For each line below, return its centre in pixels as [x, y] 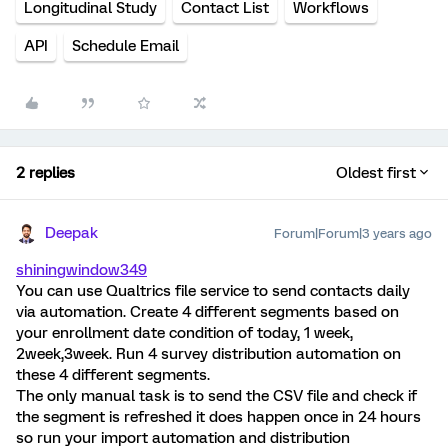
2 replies [45, 173]
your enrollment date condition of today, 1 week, [184, 333]
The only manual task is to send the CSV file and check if [216, 396]
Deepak [71, 233]
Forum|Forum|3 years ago [353, 233]
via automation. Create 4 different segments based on [207, 312]
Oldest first [376, 173]
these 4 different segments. [113, 375]
